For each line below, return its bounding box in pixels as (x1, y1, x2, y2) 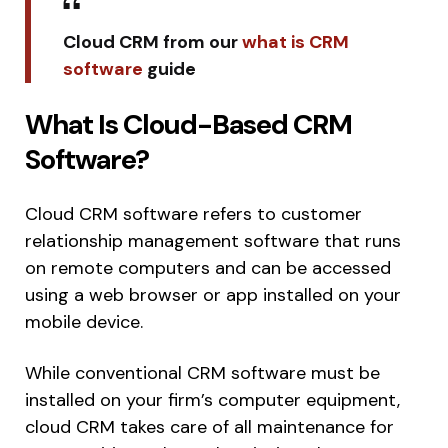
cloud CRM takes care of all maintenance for (25, 414, 394, 439)
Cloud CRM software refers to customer (25, 201, 362, 226)
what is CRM (242, 29, 350, 54)
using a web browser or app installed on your (25, 282, 401, 307)
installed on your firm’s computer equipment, (25, 387, 400, 412)
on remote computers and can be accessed (25, 255, 391, 280)
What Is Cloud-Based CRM (25, 105, 352, 143)
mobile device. (25, 309, 143, 334)
